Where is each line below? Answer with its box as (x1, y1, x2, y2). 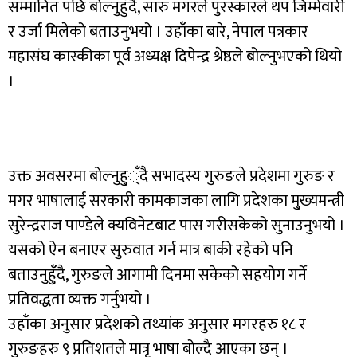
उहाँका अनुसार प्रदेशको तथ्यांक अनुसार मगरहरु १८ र (8, 311, 306, 338)
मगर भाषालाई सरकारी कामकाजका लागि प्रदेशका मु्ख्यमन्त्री (8, 187, 344, 214)
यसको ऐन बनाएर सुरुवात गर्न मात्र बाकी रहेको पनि (8, 237, 293, 264)
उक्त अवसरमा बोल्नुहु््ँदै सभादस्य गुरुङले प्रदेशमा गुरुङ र (8, 163, 335, 190)
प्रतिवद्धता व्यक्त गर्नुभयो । (8, 286, 151, 313)
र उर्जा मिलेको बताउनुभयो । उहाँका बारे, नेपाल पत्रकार (8, 18, 308, 45)
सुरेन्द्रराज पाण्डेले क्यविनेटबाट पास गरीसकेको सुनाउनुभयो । (8, 212, 345, 239)
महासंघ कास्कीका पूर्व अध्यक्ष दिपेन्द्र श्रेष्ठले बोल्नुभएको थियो (8, 43, 342, 70)
